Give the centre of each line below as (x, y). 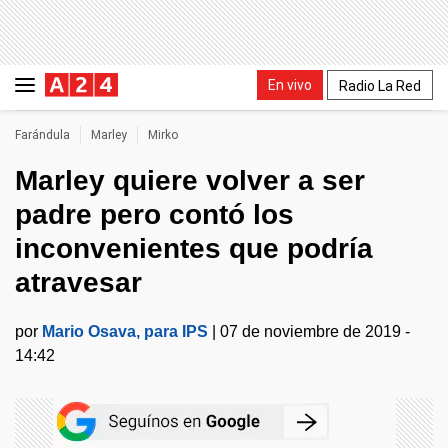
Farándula (42, 135)
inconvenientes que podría (194, 248)
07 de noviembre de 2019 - (315, 331)
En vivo (290, 84)
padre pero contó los (154, 214)
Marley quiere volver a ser (190, 180)
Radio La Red (380, 85)
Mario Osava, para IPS (125, 331)
